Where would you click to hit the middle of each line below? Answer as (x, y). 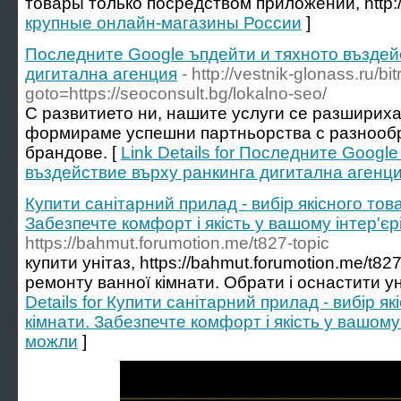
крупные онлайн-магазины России (163, 23)
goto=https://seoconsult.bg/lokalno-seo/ (176, 94)
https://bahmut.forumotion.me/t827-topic (177, 243)
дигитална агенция (101, 74)
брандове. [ (73, 153)
